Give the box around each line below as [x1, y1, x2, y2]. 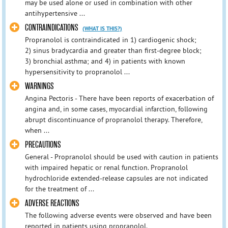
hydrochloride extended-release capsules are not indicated [24, 174, 208, 183]
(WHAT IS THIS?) [82, 24, 122, 32]
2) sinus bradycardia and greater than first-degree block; [24, 45, 202, 55]
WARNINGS [24, 80, 54, 92]
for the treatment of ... [24, 184, 94, 194]
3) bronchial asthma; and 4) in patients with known [24, 56, 185, 66]
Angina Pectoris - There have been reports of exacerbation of [24, 93, 214, 103]
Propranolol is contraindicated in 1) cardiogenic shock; [24, 35, 196, 44]
